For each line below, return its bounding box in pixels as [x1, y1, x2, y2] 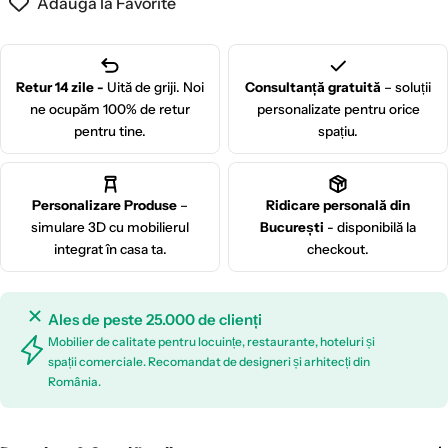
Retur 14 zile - [16, 79, 107, 96]
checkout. [307, 241, 369, 258]
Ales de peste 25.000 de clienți [48, 310, 262, 330]
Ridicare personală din [266, 197, 410, 214]
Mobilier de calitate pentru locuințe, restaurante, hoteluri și [48, 334, 375, 350]
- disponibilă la [324, 219, 416, 236]
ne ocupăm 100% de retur [30, 101, 190, 118]
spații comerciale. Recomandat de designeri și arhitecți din [48, 354, 370, 370]
